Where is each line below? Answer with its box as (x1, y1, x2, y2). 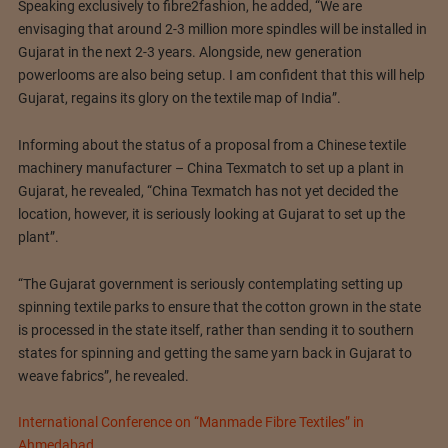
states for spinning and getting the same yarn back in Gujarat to (17, 344, 412, 361)
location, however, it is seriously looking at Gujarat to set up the (17, 205, 405, 222)
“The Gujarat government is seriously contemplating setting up (17, 275, 403, 292)
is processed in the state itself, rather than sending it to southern (17, 321, 414, 338)
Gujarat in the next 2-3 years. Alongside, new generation (17, 43, 362, 60)
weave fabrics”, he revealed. (17, 367, 189, 384)
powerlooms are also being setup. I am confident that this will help (17, 66, 425, 83)
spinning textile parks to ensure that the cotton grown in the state (17, 298, 421, 315)
